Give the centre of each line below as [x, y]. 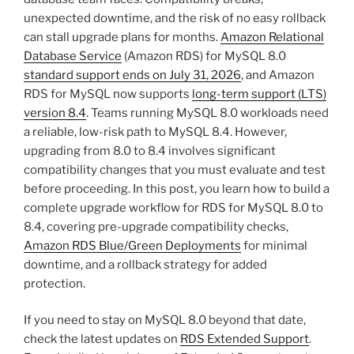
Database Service [73, 56]
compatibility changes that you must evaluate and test [175, 169]
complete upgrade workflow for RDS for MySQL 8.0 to [173, 207]
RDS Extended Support [245, 339]
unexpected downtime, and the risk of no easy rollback [175, 18]
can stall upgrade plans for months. [122, 37]
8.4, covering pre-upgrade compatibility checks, [156, 226]
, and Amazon [278, 75]
